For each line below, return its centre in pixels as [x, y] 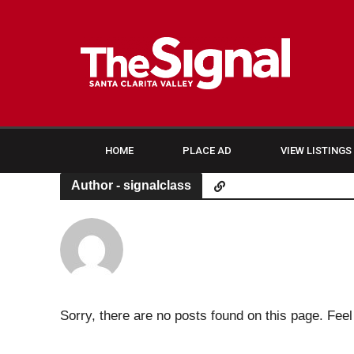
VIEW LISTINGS [316, 151]
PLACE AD [207, 151]
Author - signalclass [131, 185]
